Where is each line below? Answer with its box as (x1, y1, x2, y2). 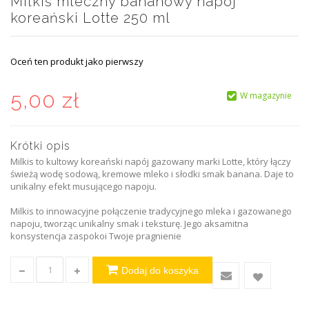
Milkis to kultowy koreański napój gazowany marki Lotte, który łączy (10, 154, 291, 168)
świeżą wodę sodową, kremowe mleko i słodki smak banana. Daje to (10, 167, 294, 180)
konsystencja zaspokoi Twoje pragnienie (10, 229, 181, 242)
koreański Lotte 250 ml (10, 9, 170, 26)
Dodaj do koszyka (121, 264, 199, 276)
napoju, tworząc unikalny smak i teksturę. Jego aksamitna (10, 217, 248, 230)
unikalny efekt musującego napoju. (10, 179, 157, 192)
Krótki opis (10, 139, 70, 152)
